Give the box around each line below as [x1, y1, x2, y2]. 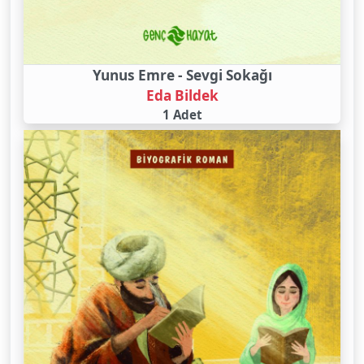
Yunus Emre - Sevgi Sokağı [92, 66, 272, 84]
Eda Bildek [145, 86, 219, 105]
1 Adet [162, 106, 202, 123]
